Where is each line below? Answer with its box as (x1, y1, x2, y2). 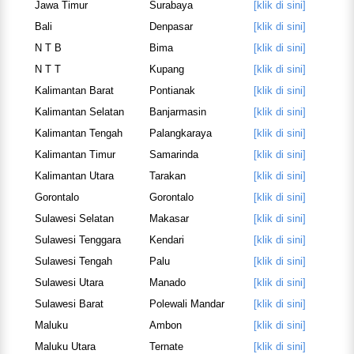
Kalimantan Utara (34, 170, 114, 183)
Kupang (149, 63, 184, 76)
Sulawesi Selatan (34, 213, 114, 225)
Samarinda (149, 149, 198, 161)
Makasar (149, 213, 189, 225)
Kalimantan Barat (34, 85, 114, 97)
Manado (149, 277, 186, 289)
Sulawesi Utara (34, 277, 104, 289)
